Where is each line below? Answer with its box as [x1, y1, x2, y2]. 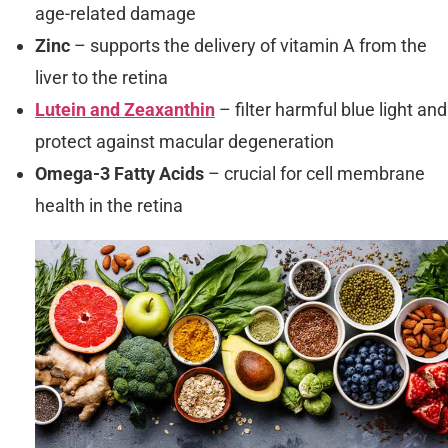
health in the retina [35, 195, 183, 216]
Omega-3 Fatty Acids [35, 163, 204, 184]
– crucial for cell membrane [204, 163, 425, 184]
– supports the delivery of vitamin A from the [70, 35, 427, 56]
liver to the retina [35, 67, 168, 88]
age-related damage [35, 3, 196, 24]
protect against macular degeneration [35, 131, 334, 152]
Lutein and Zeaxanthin [35, 99, 215, 120]
